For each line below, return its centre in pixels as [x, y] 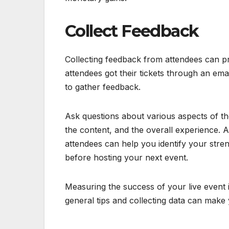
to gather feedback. [103, 87]
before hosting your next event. [127, 158]
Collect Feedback [132, 31]
